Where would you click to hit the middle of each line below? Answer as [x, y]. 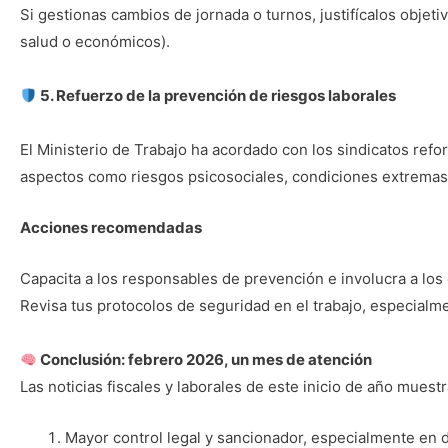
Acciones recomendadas [111, 227]
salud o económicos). [95, 41]
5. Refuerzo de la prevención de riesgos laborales [217, 95]
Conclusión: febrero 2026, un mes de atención [205, 359]
